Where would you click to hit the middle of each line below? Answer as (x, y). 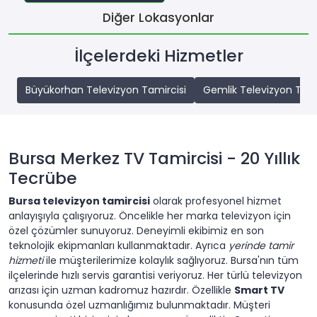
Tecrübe (43, 178)
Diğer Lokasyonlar (158, 18)
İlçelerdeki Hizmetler (158, 56)
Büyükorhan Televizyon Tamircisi (106, 90)
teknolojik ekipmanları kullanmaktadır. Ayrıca (119, 246)
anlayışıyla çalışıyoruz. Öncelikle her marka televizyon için (150, 216)
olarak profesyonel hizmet (216, 201)
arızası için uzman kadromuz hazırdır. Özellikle (121, 290)
